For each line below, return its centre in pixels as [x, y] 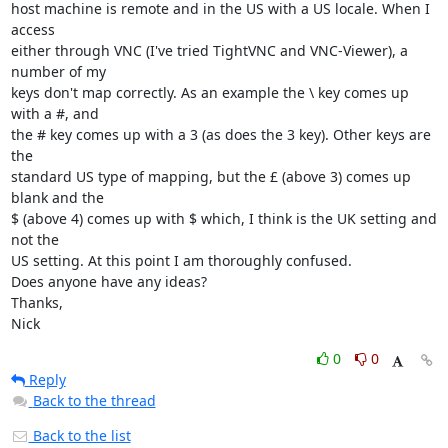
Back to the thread [94, 400]
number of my [60, 71]
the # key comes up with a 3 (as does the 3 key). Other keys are [220, 134]
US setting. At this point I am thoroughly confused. [181, 260]
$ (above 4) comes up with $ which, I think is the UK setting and [223, 218]
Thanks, [36, 302]
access [34, 29]
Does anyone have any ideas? [108, 281]
